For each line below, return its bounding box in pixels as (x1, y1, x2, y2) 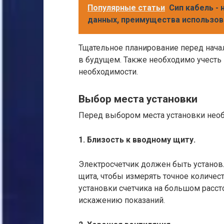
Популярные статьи (87, 2, 165, 12)
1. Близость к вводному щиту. (78, 135, 195, 145)
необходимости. (78, 66, 138, 76)
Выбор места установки (78, 92, 197, 105)
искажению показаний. (78, 195, 165, 205)
